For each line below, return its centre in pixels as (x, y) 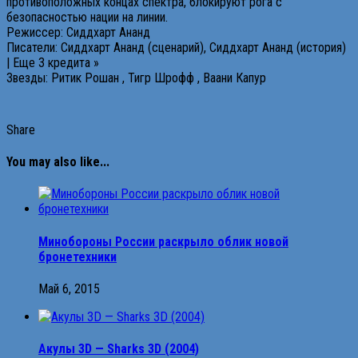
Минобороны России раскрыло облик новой (163, 241)
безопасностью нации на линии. (87, 17)
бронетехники (78, 257)
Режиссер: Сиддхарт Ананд (78, 32)
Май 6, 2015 (69, 288)
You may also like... (58, 162)
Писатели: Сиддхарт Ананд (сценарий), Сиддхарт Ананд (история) (176, 47)
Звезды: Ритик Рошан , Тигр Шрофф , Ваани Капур (136, 78)
